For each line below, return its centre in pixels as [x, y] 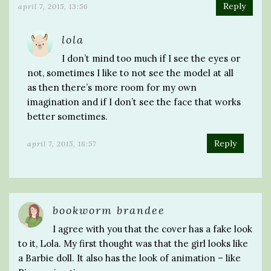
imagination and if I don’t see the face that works [134, 102]
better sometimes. [67, 116]
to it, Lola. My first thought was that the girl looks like [133, 243]
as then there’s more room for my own [112, 87]
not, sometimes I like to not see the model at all [130, 73]
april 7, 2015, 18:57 [62, 143]
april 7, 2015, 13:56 [53, 6]
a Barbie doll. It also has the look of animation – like [129, 258]
